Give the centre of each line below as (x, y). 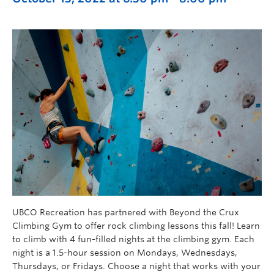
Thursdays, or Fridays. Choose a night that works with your (136, 266)
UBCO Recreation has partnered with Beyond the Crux (126, 212)
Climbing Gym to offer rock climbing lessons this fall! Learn (136, 225)
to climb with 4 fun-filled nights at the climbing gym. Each (133, 239)
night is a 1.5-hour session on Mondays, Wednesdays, (125, 252)
